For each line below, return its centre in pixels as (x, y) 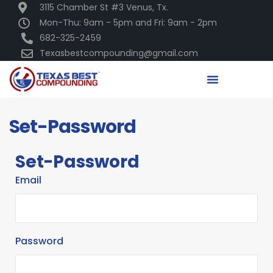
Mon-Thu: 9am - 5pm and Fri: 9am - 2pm (128, 23)
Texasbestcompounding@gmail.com (119, 53)
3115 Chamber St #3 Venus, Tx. (104, 7)
